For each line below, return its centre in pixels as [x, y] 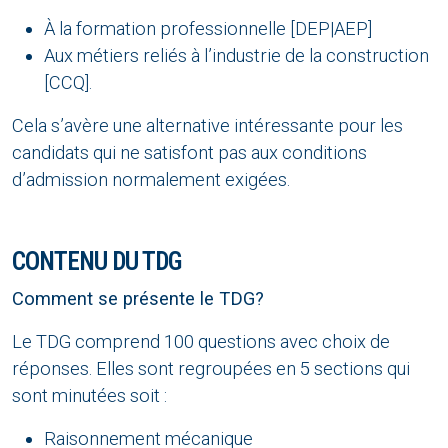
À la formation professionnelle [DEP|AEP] [208, 29]
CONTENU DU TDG [96, 262]
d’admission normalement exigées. [151, 180]
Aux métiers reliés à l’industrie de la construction [236, 56]
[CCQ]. [70, 83]
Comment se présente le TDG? [138, 299]
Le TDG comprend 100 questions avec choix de [201, 342]
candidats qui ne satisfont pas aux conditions [189, 153]
